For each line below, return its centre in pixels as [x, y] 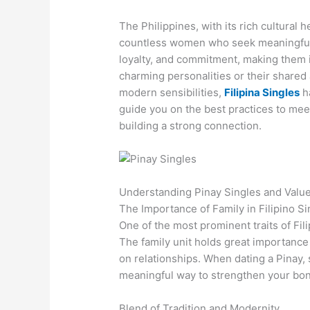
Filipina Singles [262, 92]
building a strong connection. [192, 125]
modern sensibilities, [171, 92]
